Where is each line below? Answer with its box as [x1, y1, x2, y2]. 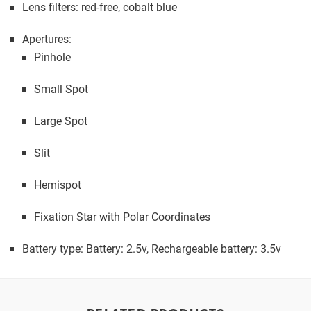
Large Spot [34, 113, 87, 128]
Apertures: [22, 31, 72, 46]
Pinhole [34, 49, 71, 64]
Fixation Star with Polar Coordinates [34, 209, 210, 224]
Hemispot [34, 177, 81, 192]
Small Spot [34, 81, 88, 96]
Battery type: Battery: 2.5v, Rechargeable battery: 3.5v [22, 241, 281, 255]
